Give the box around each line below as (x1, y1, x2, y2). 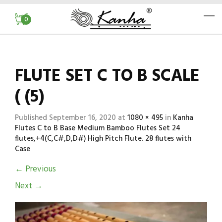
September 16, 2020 (49, 112, 116, 124)
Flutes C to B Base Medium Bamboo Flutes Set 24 (15, 122, 180, 134)
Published (15, 112, 49, 124)
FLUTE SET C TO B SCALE (15, 63, 200, 90)
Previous (23, 163, 56, 176)
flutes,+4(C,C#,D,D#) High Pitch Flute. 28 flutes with (15, 133, 191, 145)
